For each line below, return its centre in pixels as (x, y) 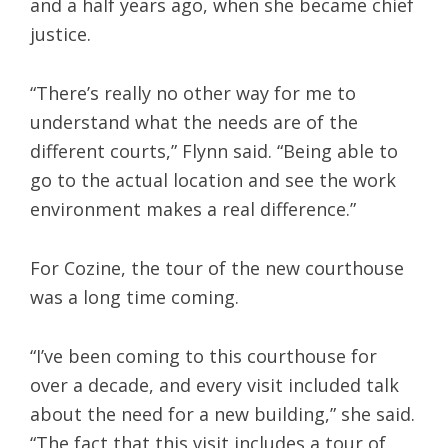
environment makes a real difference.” (193, 208)
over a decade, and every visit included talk (214, 384)
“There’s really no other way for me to (193, 92)
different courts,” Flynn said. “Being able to (214, 150)
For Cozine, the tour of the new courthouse (217, 267)
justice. (60, 33)
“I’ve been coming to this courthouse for (203, 355)
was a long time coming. (134, 296)
